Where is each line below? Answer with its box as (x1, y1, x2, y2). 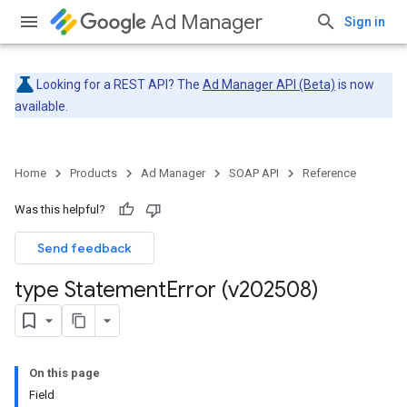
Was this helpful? (15, 203, 105, 216)
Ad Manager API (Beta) (203, 77, 335, 92)
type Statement (15, 276, 166, 303)
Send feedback (37, 240, 132, 256)
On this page (29, 366, 100, 380)
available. (15, 99, 68, 114)
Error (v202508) (166, 276, 319, 303)
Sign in (344, 15, 385, 29)
